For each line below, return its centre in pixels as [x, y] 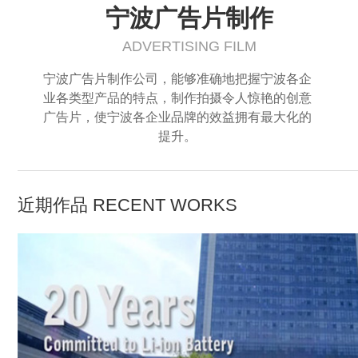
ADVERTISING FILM [189, 46]
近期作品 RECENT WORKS [127, 205]
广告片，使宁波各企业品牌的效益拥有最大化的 [177, 117]
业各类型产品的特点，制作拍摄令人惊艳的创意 [177, 98]
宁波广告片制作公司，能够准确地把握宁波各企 [177, 79]
